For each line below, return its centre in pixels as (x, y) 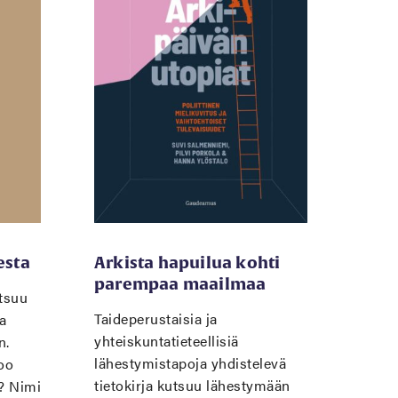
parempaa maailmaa (180, 284)
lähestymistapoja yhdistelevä (190, 363)
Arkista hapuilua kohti (187, 263)
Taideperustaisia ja (156, 318)
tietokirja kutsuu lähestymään (192, 385)
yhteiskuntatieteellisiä (167, 341)
